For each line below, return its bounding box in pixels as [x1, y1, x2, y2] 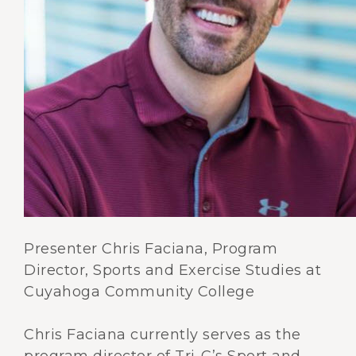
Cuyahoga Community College [24, 283, 254, 300]
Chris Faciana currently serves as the [24, 326, 301, 343]
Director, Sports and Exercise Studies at [24, 261, 321, 279]
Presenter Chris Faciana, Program [24, 240, 277, 257]
